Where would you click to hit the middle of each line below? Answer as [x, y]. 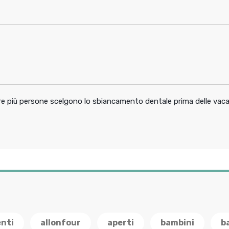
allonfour [61, 223]
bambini [177, 223]
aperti [121, 223]
